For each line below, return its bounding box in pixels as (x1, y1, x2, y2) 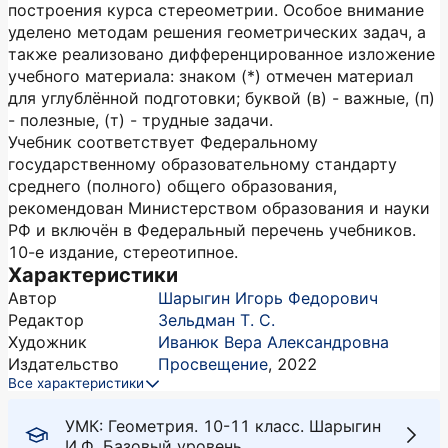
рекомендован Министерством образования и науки (8, 198, 430, 218)
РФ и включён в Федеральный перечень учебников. (8, 220, 416, 240)
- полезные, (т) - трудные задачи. (8, 110, 273, 130)
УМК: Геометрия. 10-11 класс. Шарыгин (65, 416, 381, 436)
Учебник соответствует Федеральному (8, 132, 318, 152)
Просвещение (158, 354, 268, 374)
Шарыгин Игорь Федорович (158, 288, 378, 308)
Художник (8, 332, 87, 352)
